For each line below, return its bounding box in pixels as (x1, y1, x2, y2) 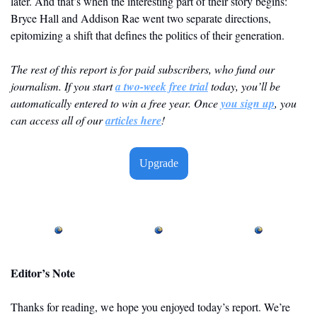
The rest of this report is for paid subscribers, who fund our (11, 61, 275, 76)
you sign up (221, 95, 275, 111)
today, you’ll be (208, 78, 280, 93)
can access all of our (11, 112, 105, 127)
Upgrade (139, 156, 178, 169)
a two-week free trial (115, 78, 208, 94)
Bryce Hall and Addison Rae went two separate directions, (11, 10, 271, 25)
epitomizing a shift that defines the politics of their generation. (11, 27, 284, 42)
